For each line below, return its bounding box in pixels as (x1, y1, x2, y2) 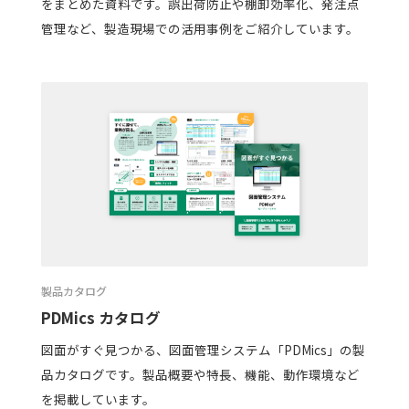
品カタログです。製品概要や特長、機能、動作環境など (40, 364, 360, 383)
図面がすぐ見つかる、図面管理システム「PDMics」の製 (40, 340, 365, 359)
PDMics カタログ (40, 307, 161, 330)
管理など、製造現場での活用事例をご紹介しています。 (40, 19, 359, 38)
